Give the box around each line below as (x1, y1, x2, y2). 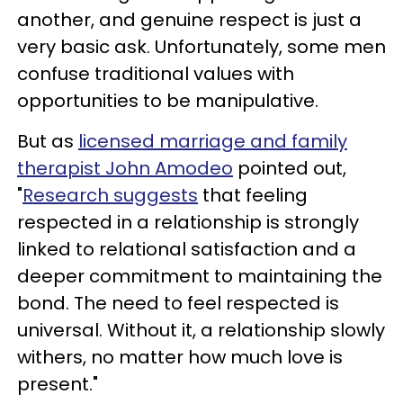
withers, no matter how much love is (17, 344, 343, 370)
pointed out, (233, 155, 346, 181)
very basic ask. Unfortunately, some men (17, 33, 386, 59)
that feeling (198, 182, 308, 208)
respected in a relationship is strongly (17, 209, 359, 235)
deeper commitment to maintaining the (17, 263, 382, 289)
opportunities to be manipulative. (17, 87, 318, 113)
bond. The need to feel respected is (17, 290, 339, 316)
